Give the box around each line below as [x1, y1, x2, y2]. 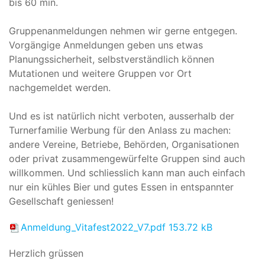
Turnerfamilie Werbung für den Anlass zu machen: [9, 124, 231, 136]
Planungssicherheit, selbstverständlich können [9, 53, 214, 65]
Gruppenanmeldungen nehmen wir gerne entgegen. [9, 24, 237, 37]
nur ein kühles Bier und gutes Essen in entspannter [9, 180, 234, 193]
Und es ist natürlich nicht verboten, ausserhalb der [9, 109, 234, 122]
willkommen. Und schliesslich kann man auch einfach [9, 166, 245, 179]
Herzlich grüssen [9, 247, 83, 259]
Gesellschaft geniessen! [9, 195, 114, 207]
